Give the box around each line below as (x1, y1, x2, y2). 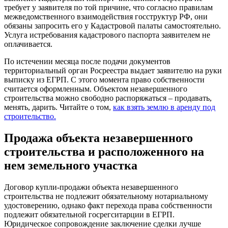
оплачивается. (4, 40, 52, 49)
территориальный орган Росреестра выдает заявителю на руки (4, 66, 222, 75)
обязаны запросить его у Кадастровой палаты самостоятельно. (4, 21, 221, 31)
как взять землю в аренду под (113, 103, 215, 112)
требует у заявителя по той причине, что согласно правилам (4, 3, 213, 12)
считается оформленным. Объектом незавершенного (4, 84, 187, 94)
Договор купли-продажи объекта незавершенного (4, 182, 178, 191)
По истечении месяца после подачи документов (4, 57, 170, 66)
